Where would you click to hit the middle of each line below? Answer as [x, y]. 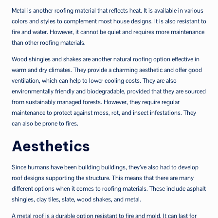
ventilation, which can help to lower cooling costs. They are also [94, 80]
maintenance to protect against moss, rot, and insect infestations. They [104, 112]
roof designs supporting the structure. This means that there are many [103, 178]
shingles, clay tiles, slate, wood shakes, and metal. [76, 199]
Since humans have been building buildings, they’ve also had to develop [105, 167]
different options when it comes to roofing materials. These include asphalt [109, 188]
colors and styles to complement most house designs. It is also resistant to [109, 21]
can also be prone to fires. [45, 123]
